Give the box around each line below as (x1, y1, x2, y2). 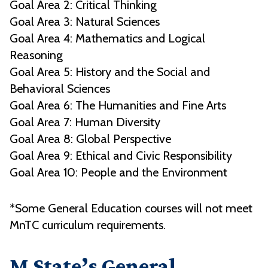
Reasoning (10, 48, 63, 63)
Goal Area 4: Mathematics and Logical (10, 31, 205, 46)
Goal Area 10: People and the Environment (10, 165, 227, 180)
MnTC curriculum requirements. (10, 218, 166, 233)
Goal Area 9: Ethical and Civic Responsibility (10, 148, 232, 163)
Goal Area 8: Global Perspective (10, 132, 171, 147)
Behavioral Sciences (10, 81, 110, 96)
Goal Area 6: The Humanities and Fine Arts (10, 98, 226, 113)
